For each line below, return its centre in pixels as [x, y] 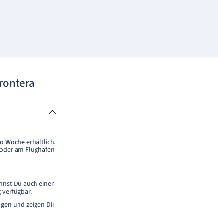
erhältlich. [40, 142]
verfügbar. [16, 192]
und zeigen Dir [33, 205]
